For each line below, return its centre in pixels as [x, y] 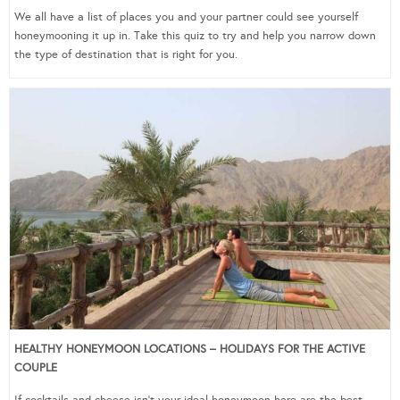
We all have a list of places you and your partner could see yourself [186, 17]
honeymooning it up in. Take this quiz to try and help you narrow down [195, 35]
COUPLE [36, 367]
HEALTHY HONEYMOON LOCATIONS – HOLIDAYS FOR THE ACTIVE [190, 349]
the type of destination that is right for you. [126, 54]
